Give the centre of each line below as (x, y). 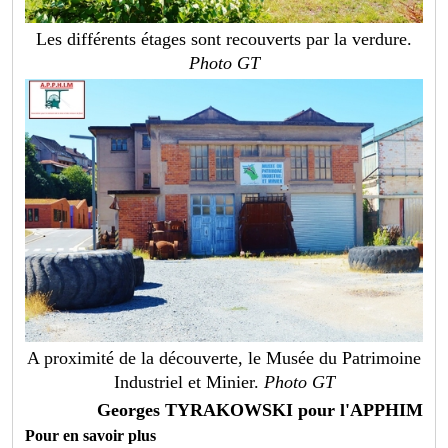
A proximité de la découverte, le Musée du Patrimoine (224, 357)
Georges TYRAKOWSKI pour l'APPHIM (259, 409)
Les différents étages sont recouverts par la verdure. (224, 39)
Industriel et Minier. (188, 381)
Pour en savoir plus (91, 435)
